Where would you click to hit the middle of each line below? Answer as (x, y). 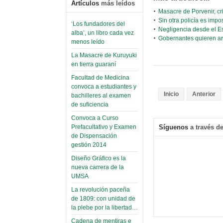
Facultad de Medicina (100, 78)
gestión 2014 (89, 145)
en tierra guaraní (94, 64)
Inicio (171, 94)
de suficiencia (90, 105)
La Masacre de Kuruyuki (104, 56)
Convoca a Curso (95, 118)
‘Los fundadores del (98, 24)
